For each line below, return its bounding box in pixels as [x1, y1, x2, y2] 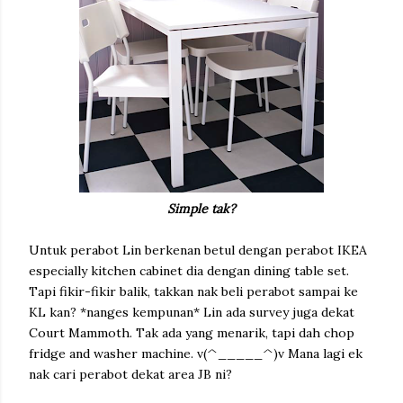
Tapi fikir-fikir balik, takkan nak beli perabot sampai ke [29, 283, 358, 300]
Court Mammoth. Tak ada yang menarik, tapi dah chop [29, 325, 354, 341]
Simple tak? [167, 201, 236, 217]
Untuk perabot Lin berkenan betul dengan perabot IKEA [29, 242, 367, 258]
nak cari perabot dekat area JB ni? [29, 366, 236, 382]
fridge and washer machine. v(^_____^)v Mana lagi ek [29, 345, 363, 362]
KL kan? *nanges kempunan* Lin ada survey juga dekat [29, 304, 354, 320]
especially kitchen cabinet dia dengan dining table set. [29, 263, 349, 279]
